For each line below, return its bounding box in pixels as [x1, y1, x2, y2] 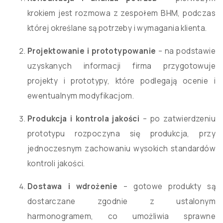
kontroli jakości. [27, 158, 85, 169]
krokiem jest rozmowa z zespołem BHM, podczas [27, 8, 216, 19]
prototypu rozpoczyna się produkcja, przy [27, 128, 216, 139]
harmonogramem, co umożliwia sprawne [27, 211, 216, 222]
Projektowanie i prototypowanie [27, 46, 156, 57]
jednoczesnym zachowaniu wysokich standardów [27, 143, 216, 154]
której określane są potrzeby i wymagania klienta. [27, 23, 207, 34]
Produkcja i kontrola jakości [27, 113, 140, 124]
